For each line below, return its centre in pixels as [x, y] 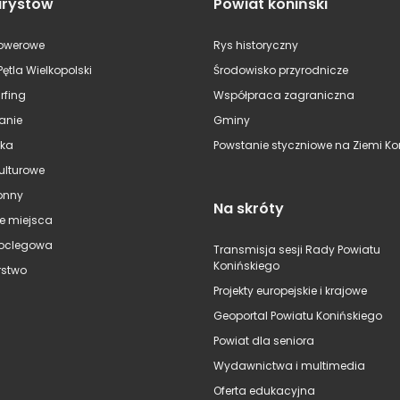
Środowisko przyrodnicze [281, 70]
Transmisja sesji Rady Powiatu [297, 250]
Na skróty [249, 208]
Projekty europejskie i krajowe [290, 291]
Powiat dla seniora [264, 341]
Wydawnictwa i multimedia [289, 366]
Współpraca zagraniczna [284, 95]
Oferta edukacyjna [264, 391]
